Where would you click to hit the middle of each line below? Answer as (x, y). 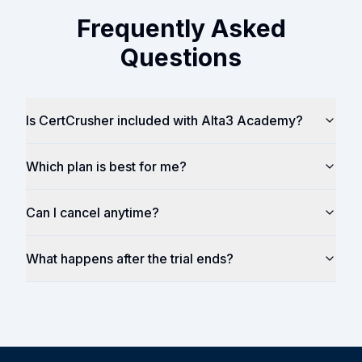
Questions (181, 58)
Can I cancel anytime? (93, 213)
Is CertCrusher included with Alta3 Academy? (164, 121)
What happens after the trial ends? (130, 259)
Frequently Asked (181, 29)
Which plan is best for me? (106, 167)
